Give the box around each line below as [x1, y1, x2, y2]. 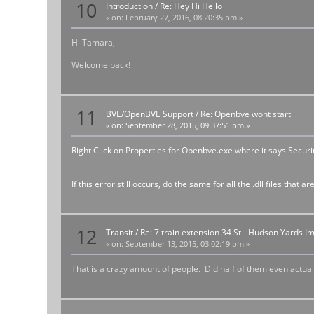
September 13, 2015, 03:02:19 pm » [123, 239, 250, 250]
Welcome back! [71, 59, 131, 71]
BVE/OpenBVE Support [106, 107, 194, 120]
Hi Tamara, [71, 36, 116, 49]
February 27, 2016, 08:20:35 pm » [123, 13, 243, 23]
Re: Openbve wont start [200, 107, 292, 120]
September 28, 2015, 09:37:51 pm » [123, 120, 250, 130]
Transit [106, 226, 134, 239]
